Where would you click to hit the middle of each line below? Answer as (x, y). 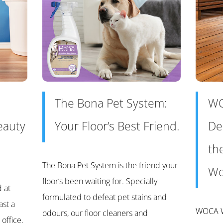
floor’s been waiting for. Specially (100, 181)
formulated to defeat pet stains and (104, 197)
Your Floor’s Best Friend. (117, 126)
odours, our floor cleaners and (95, 213)
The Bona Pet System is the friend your (110, 166)
